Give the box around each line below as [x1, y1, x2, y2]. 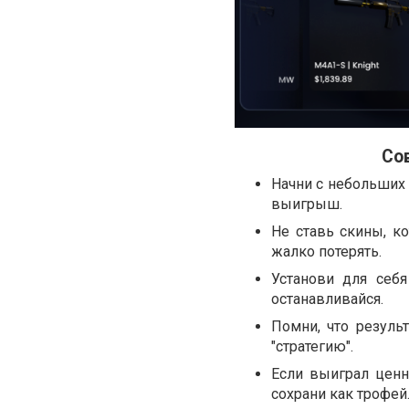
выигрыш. [271, 195, 342, 214]
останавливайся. [271, 290, 383, 309]
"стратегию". [271, 338, 353, 356]
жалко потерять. [271, 243, 382, 261]
